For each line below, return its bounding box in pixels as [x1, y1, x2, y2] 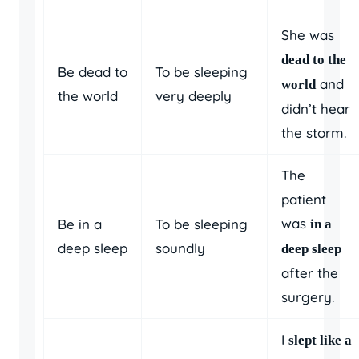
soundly [155, 239, 205, 256]
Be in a [58, 215, 102, 232]
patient [281, 190, 326, 208]
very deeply [155, 87, 232, 104]
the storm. [281, 123, 346, 141]
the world [58, 87, 118, 104]
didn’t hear [281, 99, 350, 117]
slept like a [288, 332, 352, 348]
